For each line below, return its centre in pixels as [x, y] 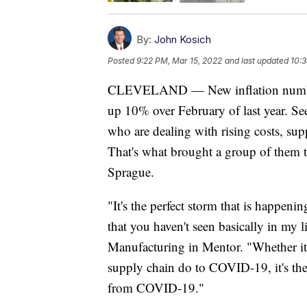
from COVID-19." [156, 287]
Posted [122, 60]
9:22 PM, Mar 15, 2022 [179, 60]
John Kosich [183, 39]
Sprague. [131, 171]
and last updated [257, 60]
